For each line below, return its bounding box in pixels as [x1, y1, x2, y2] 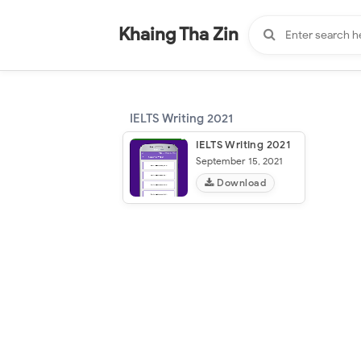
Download [214, 176, 266, 189]
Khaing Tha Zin [118, 23, 239, 45]
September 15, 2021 [196, 155, 283, 167]
